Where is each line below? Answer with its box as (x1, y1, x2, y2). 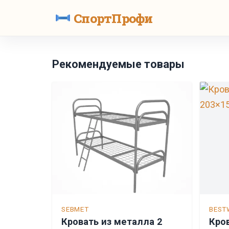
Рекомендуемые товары (52, 58, 185, 71)
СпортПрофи (74, 9, 153, 27)
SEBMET (61, 205, 89, 213)
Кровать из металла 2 (61, 216, 162, 227)
